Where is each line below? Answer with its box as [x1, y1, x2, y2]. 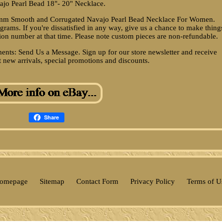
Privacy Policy [130, 177, 175, 185]
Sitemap [40, 177, 64, 185]
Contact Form [76, 177, 118, 185]
